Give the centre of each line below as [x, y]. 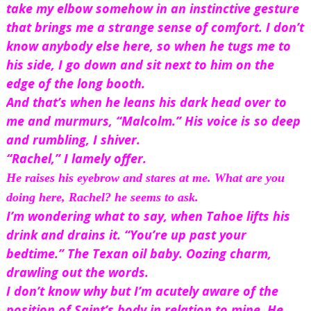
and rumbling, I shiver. [73, 140]
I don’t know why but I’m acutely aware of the [142, 291]
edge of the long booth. [75, 84]
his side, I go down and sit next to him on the [140, 65]
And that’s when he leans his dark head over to [146, 102]
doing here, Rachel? [58, 197]
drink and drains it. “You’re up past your [126, 235]
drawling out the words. [77, 272]
